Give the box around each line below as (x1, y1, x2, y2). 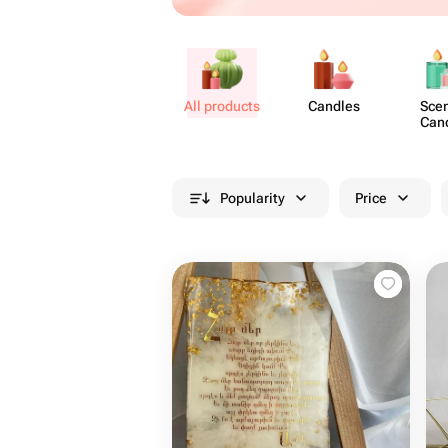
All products (184, 98, 260, 114)
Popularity (220, 190, 285, 206)
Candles (308, 98, 360, 114)
